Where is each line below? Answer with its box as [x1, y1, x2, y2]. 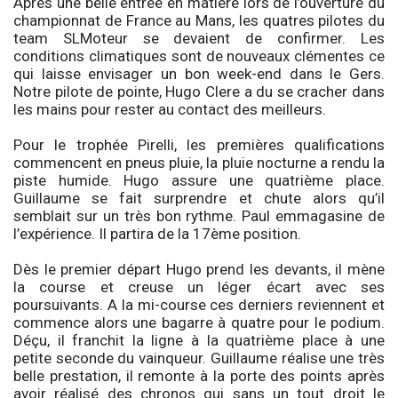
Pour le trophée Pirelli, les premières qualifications [13, 135, 385, 154]
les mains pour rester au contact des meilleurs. [13, 99, 326, 118]
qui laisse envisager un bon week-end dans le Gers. [13, 64, 385, 83]
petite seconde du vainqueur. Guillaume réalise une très [13, 348, 385, 367]
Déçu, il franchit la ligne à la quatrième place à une [13, 330, 385, 349]
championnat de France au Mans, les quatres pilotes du [13, 11, 385, 29]
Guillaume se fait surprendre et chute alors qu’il [13, 188, 385, 207]
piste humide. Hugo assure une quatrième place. [13, 171, 385, 189]
